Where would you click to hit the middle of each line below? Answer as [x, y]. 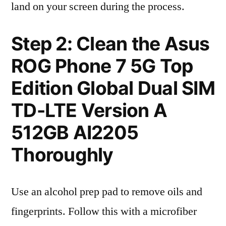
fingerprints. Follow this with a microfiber [104, 211]
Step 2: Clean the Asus [110, 44]
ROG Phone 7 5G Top [102, 66]
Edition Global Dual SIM [113, 88]
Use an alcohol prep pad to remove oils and [107, 192]
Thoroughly [62, 155]
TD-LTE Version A [89, 110]
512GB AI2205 [75, 132]
